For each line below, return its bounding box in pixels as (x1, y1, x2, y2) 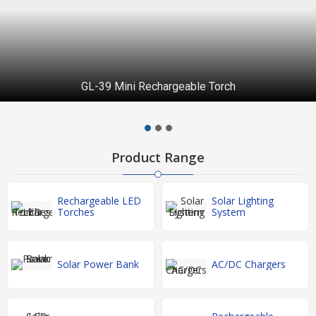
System (212, 205, 245, 219)
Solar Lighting (212, 194, 274, 208)
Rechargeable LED (57, 194, 141, 208)
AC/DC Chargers (212, 257, 286, 272)
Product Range (111, 149, 205, 166)
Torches (57, 205, 95, 219)
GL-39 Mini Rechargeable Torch (80, 80, 236, 93)
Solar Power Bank (57, 257, 139, 272)
